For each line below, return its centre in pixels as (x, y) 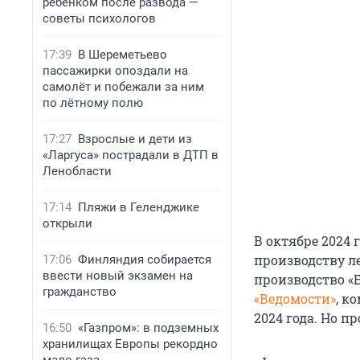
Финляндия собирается (145, 260)
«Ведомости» (295, 299)
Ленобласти (77, 171)
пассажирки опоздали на (115, 71)
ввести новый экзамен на (118, 276)
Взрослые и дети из (135, 139)
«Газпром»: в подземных (148, 328)
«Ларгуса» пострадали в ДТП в (131, 155)
